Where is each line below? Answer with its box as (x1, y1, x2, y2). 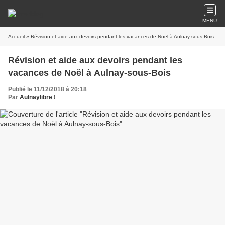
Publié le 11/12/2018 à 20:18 (8, 86, 87, 93)
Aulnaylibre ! (20, 94, 56, 101)
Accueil (8, 34, 25, 39)
